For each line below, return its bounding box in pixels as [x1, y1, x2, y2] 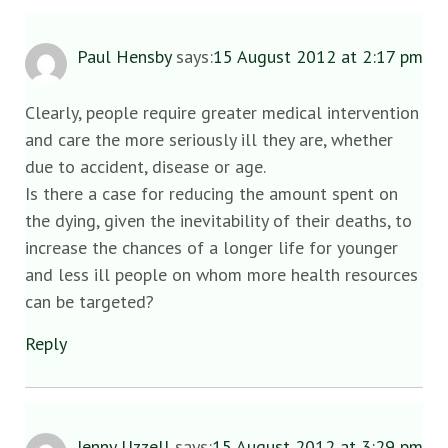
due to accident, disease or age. [25, 155, 266, 179]
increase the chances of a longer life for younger [25, 236, 398, 260]
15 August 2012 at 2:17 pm [213, 45, 423, 68]
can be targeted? [25, 290, 154, 314]
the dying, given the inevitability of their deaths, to [25, 209, 412, 233]
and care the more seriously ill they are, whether [25, 128, 393, 152]
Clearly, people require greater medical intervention [25, 101, 419, 125]
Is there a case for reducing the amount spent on [25, 182, 398, 206]
